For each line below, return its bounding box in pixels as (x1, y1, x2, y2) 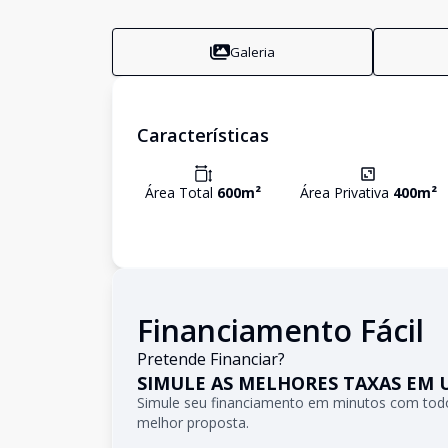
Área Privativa (299, 183, 393, 202)
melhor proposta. (137, 413, 249, 432)
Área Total (145, 183, 217, 202)
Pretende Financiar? (137, 348, 285, 370)
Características (137, 123, 269, 147)
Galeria (230, 42, 276, 61)
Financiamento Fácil (137, 310, 424, 351)
